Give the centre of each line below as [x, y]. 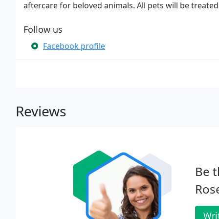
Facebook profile [74, 46]
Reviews [41, 111]
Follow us [43, 29]
